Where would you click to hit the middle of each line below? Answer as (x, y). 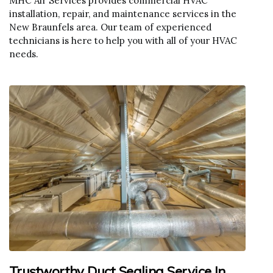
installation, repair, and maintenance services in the (123, 14)
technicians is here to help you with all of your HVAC (123, 41)
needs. (24, 54)
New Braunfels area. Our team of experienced (110, 27)
